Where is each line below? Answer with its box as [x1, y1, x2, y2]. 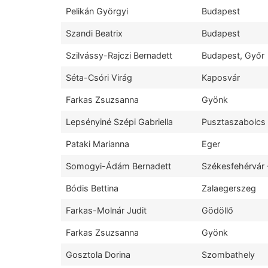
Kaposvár [202, 72, 240, 83]
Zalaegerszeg [202, 183, 256, 194]
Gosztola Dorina [66, 249, 130, 260]
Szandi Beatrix [66, 28, 123, 39]
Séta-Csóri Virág [66, 72, 132, 83]
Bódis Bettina [66, 183, 118, 194]
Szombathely [202, 249, 255, 260]
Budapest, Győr [202, 50, 264, 61]
